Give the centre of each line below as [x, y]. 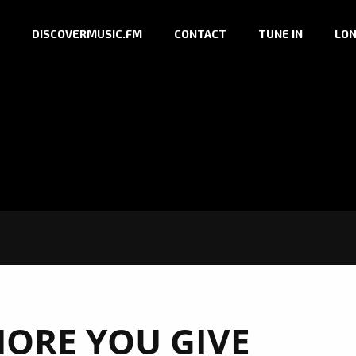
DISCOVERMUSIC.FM [87, 34]
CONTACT [200, 34]
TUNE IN [281, 34]
